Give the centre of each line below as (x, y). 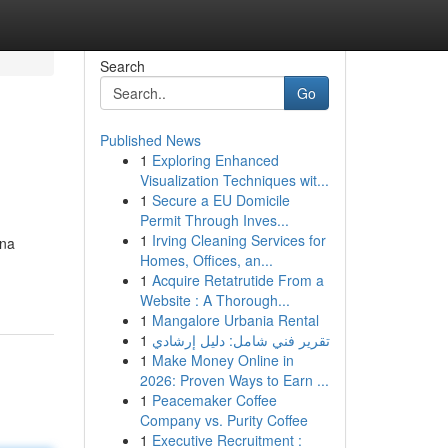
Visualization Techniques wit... (234, 180)
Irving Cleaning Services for (238, 240)
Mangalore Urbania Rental (235, 320)
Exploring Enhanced (215, 160)
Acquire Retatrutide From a (237, 280)
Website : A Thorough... (214, 300)
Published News (150, 140)
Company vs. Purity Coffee (223, 420)
